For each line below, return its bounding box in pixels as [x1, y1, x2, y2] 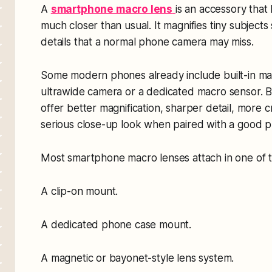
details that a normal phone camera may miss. [41, 35, 254, 48]
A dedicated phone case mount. [41, 218, 192, 231]
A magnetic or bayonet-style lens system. [41, 251, 234, 264]
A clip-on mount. [41, 185, 118, 197]
